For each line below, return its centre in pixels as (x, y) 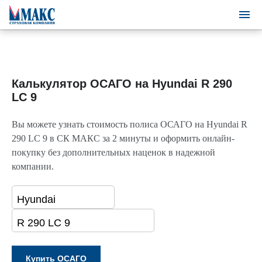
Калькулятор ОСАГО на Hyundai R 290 (122, 84)
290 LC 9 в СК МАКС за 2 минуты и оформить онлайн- (123, 138)
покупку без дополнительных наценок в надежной (113, 152)
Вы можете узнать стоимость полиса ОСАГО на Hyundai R (130, 124)
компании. (33, 166)
